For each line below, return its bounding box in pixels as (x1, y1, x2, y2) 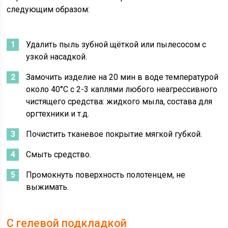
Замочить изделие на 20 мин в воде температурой (26, 72, 219, 82)
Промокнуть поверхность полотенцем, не (26, 170, 186, 180)
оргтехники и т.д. (26, 109, 90, 119)
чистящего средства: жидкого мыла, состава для (26, 97, 213, 107)
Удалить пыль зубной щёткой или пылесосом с (26, 40, 207, 50)
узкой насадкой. (26, 52, 88, 62)
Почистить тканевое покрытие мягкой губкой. (26, 129, 203, 139)
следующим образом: (7, 5, 90, 15)
